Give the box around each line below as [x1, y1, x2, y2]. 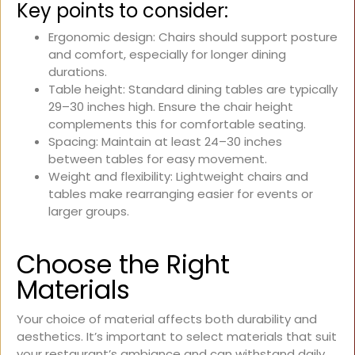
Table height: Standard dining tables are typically [48, 81, 338, 98]
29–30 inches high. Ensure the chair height [48, 98, 293, 116]
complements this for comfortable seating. [48, 116, 306, 133]
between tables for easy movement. [48, 151, 267, 168]
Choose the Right [17, 246, 230, 283]
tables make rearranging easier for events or [48, 185, 313, 203]
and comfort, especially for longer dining [48, 46, 286, 63]
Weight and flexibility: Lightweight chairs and [48, 168, 308, 185]
